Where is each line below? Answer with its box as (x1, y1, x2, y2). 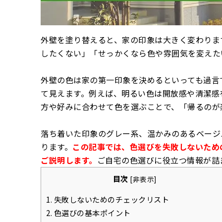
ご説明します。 (41, 154, 97, 166)
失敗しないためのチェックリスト (52, 194, 169, 205)
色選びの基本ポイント (52, 207, 131, 219)
